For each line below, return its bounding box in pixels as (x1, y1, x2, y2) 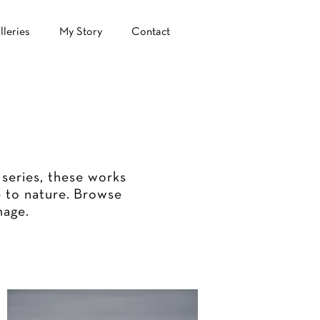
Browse (74, 187, 122, 201)
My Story (59, 26, 102, 38)
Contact (131, 26, 170, 38)
